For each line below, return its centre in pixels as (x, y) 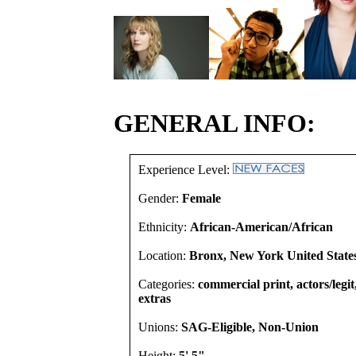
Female (201, 198)
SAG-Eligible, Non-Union (250, 327)
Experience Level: (186, 170)
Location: (164, 255)
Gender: (160, 198)
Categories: (168, 284)
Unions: (160, 327)
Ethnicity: (164, 227)
